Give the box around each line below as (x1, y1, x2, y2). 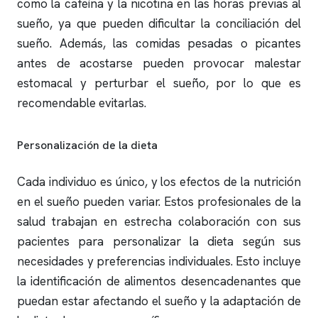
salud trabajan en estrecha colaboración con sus (17, 214, 301, 229)
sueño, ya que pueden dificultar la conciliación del (17, 16, 301, 31)
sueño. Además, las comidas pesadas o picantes (17, 35, 301, 51)
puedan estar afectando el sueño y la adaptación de (17, 293, 301, 309)
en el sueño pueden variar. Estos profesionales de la (17, 194, 301, 209)
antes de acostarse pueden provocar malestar (17, 55, 301, 71)
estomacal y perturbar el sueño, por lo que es (17, 75, 301, 91)
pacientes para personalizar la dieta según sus (17, 234, 301, 249)
